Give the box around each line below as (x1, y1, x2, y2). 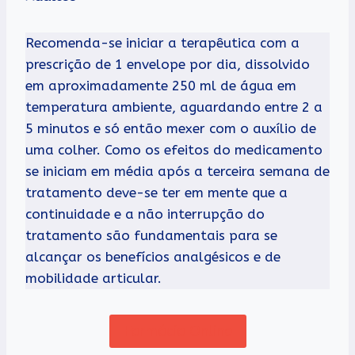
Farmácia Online (123, 322, 232, 340)
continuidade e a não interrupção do (25, 205, 265, 222)
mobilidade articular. (25, 269, 162, 286)
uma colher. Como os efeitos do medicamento (25, 141, 323, 158)
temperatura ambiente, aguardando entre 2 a (25, 98, 323, 115)
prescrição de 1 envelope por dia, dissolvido (25, 55, 310, 72)
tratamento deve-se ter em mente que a (25, 184, 288, 200)
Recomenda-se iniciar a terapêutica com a (25, 34, 300, 51)
